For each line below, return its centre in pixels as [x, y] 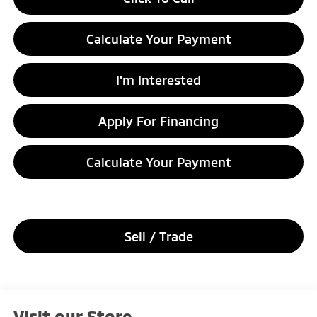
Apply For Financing [158, 121]
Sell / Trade [158, 237]
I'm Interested [158, 80]
